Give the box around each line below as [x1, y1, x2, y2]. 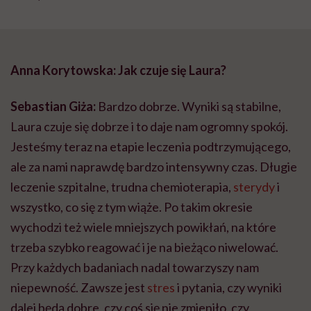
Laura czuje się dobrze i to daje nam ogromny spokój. [10, 118, 288, 134]
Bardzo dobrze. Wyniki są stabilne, [98, 98, 281, 114]
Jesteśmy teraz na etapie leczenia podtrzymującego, [10, 138, 291, 154]
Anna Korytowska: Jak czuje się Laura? [10, 62, 226, 78]
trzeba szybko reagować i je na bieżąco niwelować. [10, 239, 278, 255]
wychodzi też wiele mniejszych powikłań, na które [10, 219, 276, 235]
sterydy [233, 178, 275, 194]
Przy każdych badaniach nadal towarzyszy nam [10, 259, 259, 275]
